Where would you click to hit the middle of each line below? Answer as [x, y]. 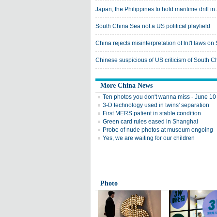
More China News [126, 85]
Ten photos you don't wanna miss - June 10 [159, 97]
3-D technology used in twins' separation [156, 105]
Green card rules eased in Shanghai [150, 122]
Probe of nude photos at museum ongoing [158, 130]
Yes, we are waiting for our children [149, 138]
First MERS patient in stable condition [152, 113]
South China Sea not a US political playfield [153, 26]
